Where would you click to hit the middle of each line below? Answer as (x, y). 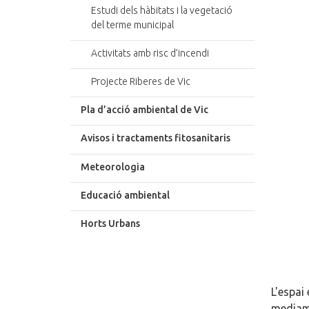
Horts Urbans (110, 223)
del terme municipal (132, 24)
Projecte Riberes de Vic (141, 82)
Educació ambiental (125, 195)
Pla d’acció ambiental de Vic (144, 110)
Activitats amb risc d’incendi (150, 53)
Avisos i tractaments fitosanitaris (156, 138)
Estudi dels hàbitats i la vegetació (162, 10)
